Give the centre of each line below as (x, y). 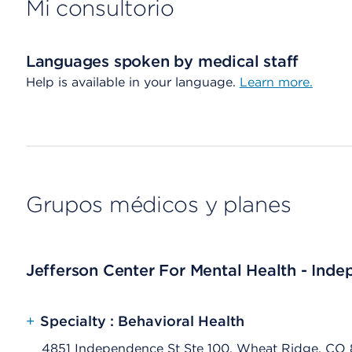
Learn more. (276, 82)
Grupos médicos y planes (158, 204)
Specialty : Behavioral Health (142, 321)
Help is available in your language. (132, 82)
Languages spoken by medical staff (162, 61)
